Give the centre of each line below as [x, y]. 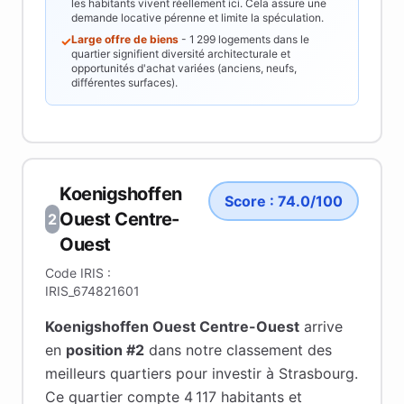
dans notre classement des [238, 350]
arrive [321, 326]
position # [101, 350]
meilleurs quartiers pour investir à [162, 373]
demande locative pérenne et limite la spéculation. [197, 18]
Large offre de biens [125, 39]
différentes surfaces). [124, 83]
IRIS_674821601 [92, 291]
